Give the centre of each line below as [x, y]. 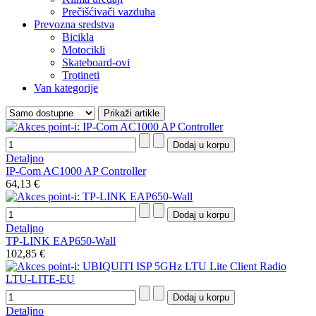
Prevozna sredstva [74, 24]
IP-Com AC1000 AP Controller [76, 171]
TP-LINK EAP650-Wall [61, 241]
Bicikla [78, 37]
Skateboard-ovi [96, 62]
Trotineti [81, 75]
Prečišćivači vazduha [109, 11]
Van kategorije [66, 87]
